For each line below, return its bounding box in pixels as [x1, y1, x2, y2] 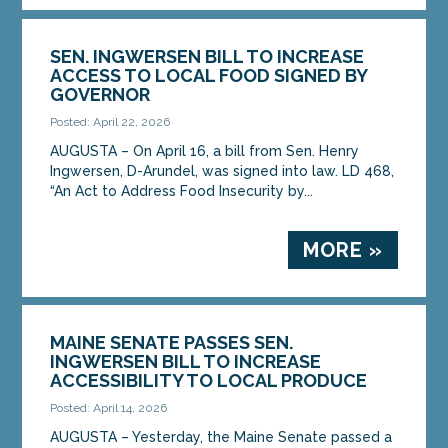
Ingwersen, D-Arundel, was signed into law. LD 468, [50, 162, 395, 179]
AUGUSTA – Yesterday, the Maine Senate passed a [50, 428, 393, 445]
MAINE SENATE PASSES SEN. [50, 331, 294, 353]
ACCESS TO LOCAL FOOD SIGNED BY [50, 64, 368, 86]
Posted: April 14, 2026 [50, 400, 168, 415]
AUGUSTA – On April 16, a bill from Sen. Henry [50, 142, 360, 159]
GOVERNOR [50, 83, 151, 105]
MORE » [302, 237, 383, 262]
